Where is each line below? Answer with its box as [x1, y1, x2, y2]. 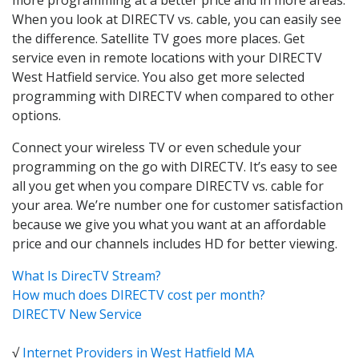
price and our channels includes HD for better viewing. [12, 234, 337, 252]
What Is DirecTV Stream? [12, 266, 161, 284]
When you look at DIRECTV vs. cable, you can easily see [12, 10, 341, 28]
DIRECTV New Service [12, 305, 142, 323]
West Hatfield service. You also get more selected [12, 67, 305, 86]
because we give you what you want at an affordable [12, 215, 326, 233]
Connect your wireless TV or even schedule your [12, 138, 301, 156]
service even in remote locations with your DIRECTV [12, 48, 322, 67]
